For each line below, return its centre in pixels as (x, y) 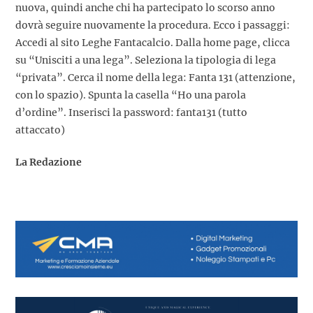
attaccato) (40, 130)
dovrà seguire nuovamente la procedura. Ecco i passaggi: (153, 26)
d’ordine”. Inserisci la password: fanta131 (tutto (131, 113)
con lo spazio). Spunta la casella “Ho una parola (131, 95)
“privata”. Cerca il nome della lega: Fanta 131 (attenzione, (155, 78)
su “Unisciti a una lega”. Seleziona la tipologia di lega (146, 60)
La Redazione (49, 162)
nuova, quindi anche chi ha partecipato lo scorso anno (145, 8)
